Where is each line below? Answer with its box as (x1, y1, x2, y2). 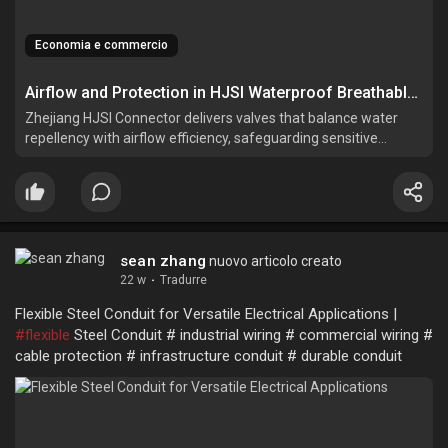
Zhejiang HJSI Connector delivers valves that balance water (25, 109, 398, 126)
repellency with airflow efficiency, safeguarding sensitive (25, 129, 378, 146)
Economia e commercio (35, 37, 168, 52)
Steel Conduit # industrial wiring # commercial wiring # (70, 325, 433, 344)
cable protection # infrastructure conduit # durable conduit (15, 346, 402, 365)
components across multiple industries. (25, 149, 272, 166)
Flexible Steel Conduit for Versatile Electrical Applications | (15, 304, 397, 323)
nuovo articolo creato (206, 252, 342, 269)
